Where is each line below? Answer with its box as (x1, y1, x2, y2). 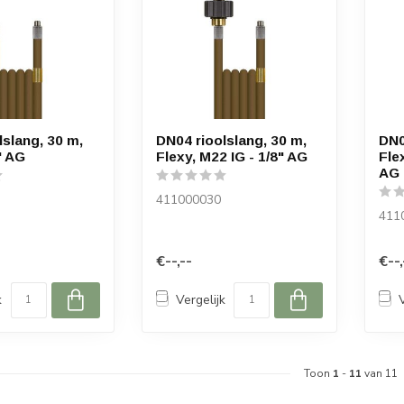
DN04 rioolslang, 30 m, (155, 133, 307, 149)
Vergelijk (175, 291, 225, 309)
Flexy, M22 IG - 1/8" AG (155, 149, 308, 165)
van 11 (362, 365, 398, 381)
